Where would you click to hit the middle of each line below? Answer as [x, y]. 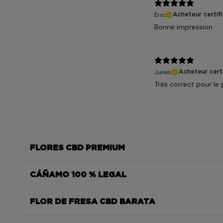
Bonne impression [183, 27]
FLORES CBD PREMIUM [77, 148]
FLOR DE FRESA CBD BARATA [93, 202]
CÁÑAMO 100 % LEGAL [78, 175]
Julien [163, 72]
